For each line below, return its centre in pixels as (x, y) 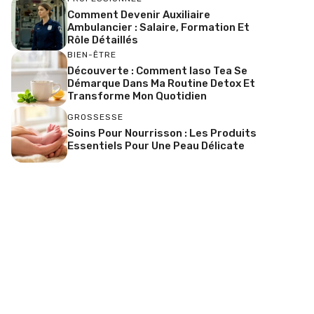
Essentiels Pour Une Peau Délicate (156, 146)
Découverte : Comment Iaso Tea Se (157, 71)
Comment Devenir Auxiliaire (139, 15)
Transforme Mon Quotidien (137, 96)
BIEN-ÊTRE (92, 55)
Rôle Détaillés (103, 40)
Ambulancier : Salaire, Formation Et (158, 28)
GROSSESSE (95, 117)
